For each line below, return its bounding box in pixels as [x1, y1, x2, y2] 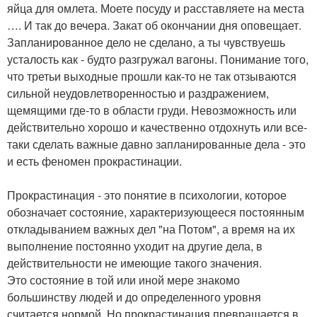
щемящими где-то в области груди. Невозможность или [7, 101, 296, 118]
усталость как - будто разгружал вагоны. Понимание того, [7, 50, 309, 67]
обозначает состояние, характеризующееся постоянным [7, 203, 304, 220]
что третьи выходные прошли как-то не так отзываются [7, 67, 296, 84]
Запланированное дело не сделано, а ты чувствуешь [7, 33, 285, 50]
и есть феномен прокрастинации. [7, 152, 182, 169]
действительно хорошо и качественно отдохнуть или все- [7, 118, 307, 135]
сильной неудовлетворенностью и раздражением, [7, 84, 269, 101]
